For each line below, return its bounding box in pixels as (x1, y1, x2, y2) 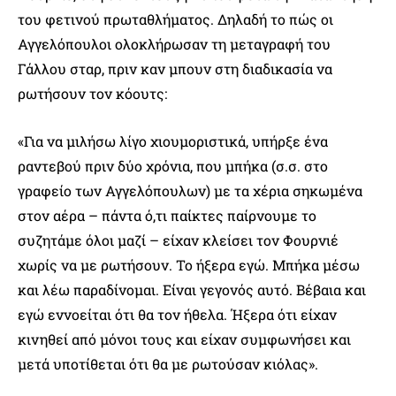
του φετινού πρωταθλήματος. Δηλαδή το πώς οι (18, 9, 333, 28)
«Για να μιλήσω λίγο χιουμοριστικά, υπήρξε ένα (18, 131, 328, 150)
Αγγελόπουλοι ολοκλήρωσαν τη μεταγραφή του (18, 34, 331, 53)
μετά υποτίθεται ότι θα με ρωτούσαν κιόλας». (18, 354, 318, 373)
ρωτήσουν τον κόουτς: (18, 83, 167, 103)
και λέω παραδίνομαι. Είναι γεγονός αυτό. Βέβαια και (18, 279, 366, 299)
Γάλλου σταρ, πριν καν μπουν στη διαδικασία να (18, 58, 332, 78)
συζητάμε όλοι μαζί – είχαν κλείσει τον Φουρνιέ (18, 230, 339, 249)
